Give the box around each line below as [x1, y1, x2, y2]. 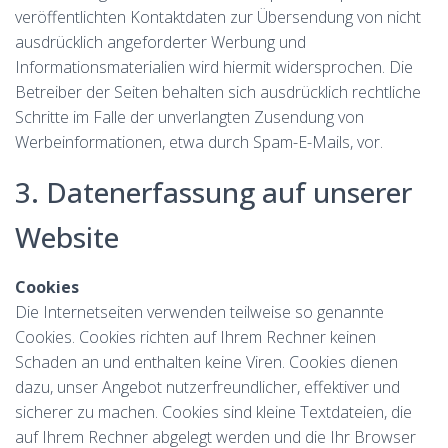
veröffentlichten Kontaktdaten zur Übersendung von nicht [15, 6, 421, 28]
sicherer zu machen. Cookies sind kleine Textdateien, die [15, 401, 412, 423]
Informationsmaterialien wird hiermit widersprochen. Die [15, 56, 413, 78]
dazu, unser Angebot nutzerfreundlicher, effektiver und [15, 376, 400, 398]
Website [15, 218, 119, 256]
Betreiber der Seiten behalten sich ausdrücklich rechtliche [15, 81, 421, 103]
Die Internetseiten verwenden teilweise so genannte [15, 301, 384, 323]
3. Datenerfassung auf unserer [15, 173, 412, 211]
